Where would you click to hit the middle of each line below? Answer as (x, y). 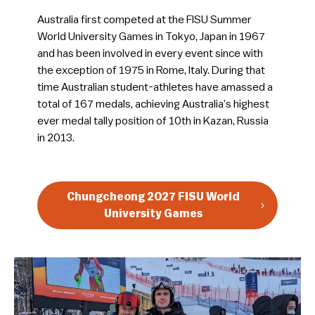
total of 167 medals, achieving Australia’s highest (153, 104)
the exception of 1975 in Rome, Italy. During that (151, 70)
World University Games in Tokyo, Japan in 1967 (151, 36)
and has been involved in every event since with (150, 53)
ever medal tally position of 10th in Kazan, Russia (153, 121)
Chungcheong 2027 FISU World (153, 197)
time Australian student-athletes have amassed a (155, 87)
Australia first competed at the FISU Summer (144, 19)
